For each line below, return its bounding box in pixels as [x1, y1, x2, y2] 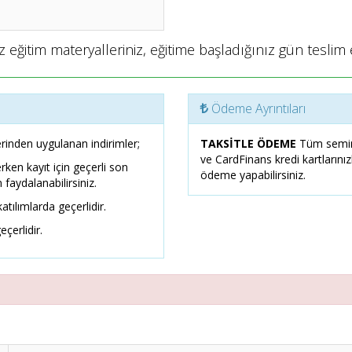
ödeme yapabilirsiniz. [200, 167, 306, 182]
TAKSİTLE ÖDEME [200, 136, 296, 151]
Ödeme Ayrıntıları [208, 100, 306, 117]
